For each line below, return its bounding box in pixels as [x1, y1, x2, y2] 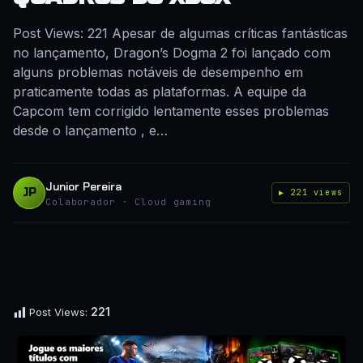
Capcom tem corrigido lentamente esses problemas [13, 103, 329, 119]
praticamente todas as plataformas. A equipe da [13, 83, 306, 100]
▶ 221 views [278, 187, 343, 198]
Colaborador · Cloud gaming [45, 195, 211, 207]
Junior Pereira [45, 178, 122, 194]
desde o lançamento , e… [13, 122, 168, 139]
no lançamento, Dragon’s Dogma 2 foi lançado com [13, 45, 331, 61]
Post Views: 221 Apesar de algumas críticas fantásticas [13, 25, 348, 41]
